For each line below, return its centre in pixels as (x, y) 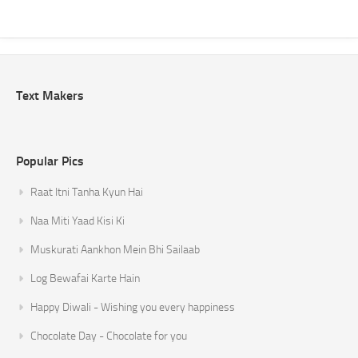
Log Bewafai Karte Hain (85, 279)
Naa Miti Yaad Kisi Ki (78, 221)
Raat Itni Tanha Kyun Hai (87, 193)
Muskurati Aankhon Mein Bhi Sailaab (115, 250)
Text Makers (50, 96)
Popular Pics (50, 161)
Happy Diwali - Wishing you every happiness (133, 308)
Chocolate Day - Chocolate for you (109, 336)
